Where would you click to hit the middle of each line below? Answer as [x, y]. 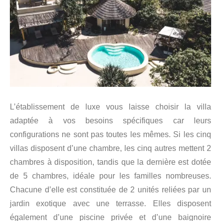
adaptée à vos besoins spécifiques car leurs [110, 120]
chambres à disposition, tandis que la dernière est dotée [110, 162]
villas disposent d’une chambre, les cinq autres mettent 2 [110, 148]
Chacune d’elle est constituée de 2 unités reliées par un [110, 189]
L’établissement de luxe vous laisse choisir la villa [110, 107]
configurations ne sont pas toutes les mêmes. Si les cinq [110, 134]
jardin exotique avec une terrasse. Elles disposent [110, 203]
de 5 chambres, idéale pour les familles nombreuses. [110, 176]
